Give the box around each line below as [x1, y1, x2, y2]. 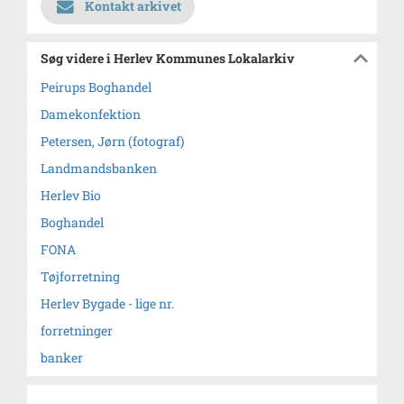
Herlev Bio [41, 187, 101, 204]
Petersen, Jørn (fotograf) [41, 133, 184, 150]
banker [41, 349, 83, 366]
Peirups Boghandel [41, 78, 151, 96]
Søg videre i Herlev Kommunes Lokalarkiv [41, 50, 295, 67]
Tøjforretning [41, 268, 120, 285]
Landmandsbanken [41, 160, 157, 177]
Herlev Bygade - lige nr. [41, 295, 174, 312]
